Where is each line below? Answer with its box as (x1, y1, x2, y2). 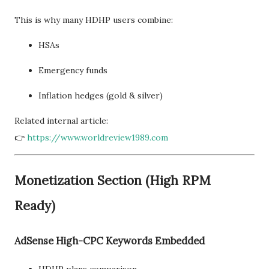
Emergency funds (38, 65, 107, 76)
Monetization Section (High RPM (14, 172, 211, 189)
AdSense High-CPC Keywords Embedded (14, 235, 205, 247)
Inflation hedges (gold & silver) (38, 90, 163, 101)
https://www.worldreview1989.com (27, 132, 168, 144)
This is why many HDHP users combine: (14, 14, 173, 26)
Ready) (14, 198, 55, 214)
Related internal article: (14, 115, 108, 127)
